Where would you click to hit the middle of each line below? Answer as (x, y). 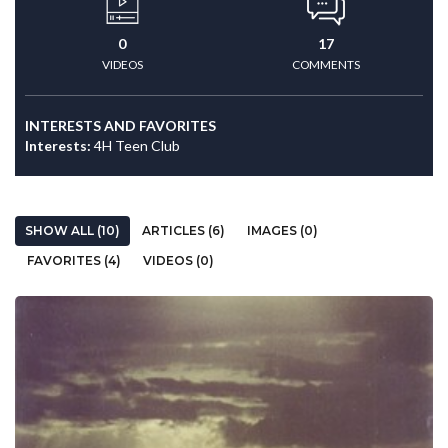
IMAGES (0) (282, 230)
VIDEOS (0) (178, 260)
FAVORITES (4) (74, 260)
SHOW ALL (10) (72, 230)
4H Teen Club (137, 145)
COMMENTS (326, 64)
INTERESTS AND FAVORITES (120, 125)
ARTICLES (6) (183, 230)
